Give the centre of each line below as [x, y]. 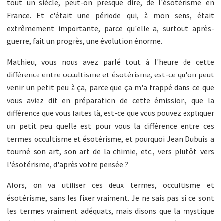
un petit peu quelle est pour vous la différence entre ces [110, 126]
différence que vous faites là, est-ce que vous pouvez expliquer [110, 113]
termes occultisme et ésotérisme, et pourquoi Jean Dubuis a [110, 138]
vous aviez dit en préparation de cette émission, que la [110, 100]
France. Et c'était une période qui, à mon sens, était [110, 15]
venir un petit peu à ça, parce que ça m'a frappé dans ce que [110, 87]
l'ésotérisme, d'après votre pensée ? [68, 164]
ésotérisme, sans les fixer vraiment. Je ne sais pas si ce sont [110, 198]
